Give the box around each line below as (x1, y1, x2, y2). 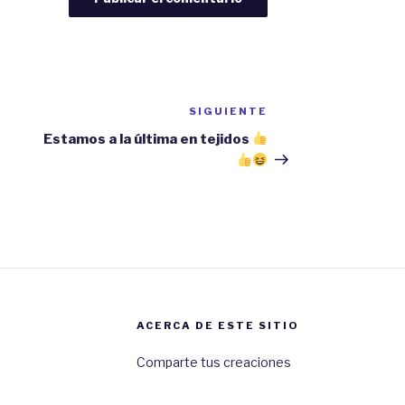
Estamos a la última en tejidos (43, 130, 253, 147)
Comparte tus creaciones (136, 353, 291, 370)
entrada (268, 127, 329, 145)
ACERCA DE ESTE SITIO (136, 318, 299, 332)
